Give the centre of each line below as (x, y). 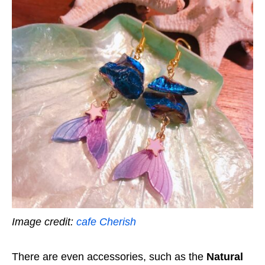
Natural (225, 256)
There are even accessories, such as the (109, 256)
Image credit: (44, 222)
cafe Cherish (106, 222)
